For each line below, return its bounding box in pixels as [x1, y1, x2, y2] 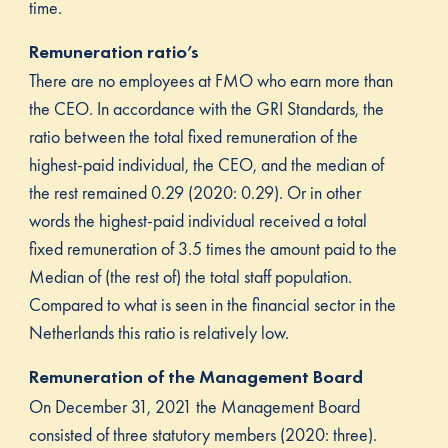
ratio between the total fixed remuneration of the [28, 125, 358, 149]
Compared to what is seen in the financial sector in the [28, 293, 396, 317]
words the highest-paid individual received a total [28, 209, 367, 233]
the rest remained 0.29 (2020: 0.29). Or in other [28, 181, 361, 205]
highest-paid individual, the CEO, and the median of [28, 153, 384, 177]
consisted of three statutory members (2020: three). [28, 423, 377, 446]
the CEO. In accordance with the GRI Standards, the [28, 97, 384, 121]
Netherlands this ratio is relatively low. [28, 321, 289, 345]
